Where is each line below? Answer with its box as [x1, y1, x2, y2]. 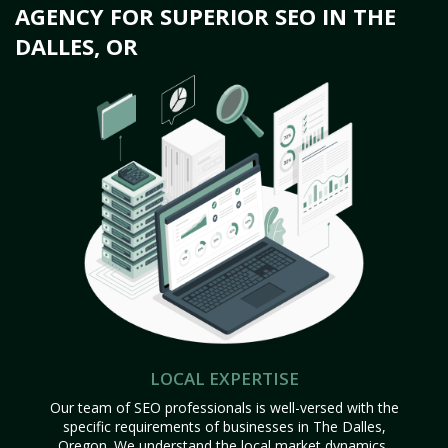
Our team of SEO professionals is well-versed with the [49, 398, 399, 417]
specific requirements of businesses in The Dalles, [62, 417, 386, 436]
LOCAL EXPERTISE [149, 367, 299, 390]
